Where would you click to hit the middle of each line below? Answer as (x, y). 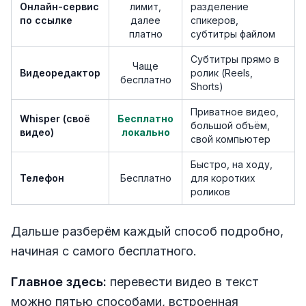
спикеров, (214, 20)
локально (145, 132)
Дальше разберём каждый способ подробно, (147, 231)
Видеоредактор (60, 72)
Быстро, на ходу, (232, 164)
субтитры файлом (233, 33)
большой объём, (230, 125)
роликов (210, 191)
